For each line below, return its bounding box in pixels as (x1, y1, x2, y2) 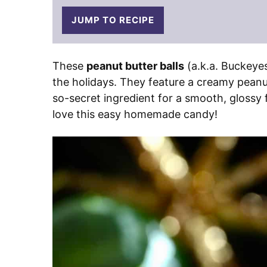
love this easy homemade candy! (52, 108, 218, 121)
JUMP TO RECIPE (72, 14, 154, 26)
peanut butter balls (86, 60, 184, 73)
